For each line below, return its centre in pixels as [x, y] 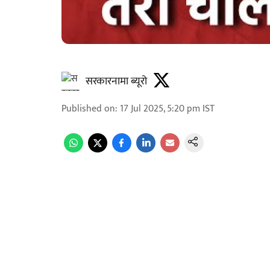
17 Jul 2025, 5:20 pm [160, 109]
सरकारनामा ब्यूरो [116, 81]
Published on [88, 109]
